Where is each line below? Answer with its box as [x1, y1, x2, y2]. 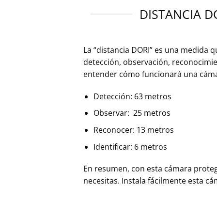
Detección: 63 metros [93, 91, 171, 102]
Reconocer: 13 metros [93, 124, 174, 135]
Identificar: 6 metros [93, 141, 167, 152]
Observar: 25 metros [93, 108, 170, 119]
